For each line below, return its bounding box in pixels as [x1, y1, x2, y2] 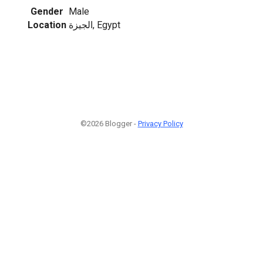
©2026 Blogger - [80, 119, 138, 128]
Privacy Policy [137, 119, 183, 128]
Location [28, 19, 66, 31]
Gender [31, 5, 63, 17]
